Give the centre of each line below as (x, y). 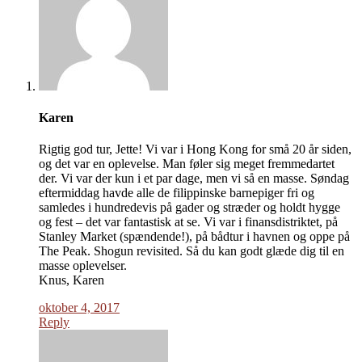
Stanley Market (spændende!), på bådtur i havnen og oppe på (194, 237)
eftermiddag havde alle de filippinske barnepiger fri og (177, 193)
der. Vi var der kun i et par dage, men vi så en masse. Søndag (194, 179)
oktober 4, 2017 (79, 308)
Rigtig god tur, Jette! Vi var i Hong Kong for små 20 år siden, (195, 149)
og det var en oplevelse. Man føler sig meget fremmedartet (187, 164)
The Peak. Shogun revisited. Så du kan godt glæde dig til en (192, 251)
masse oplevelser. (83, 266)
